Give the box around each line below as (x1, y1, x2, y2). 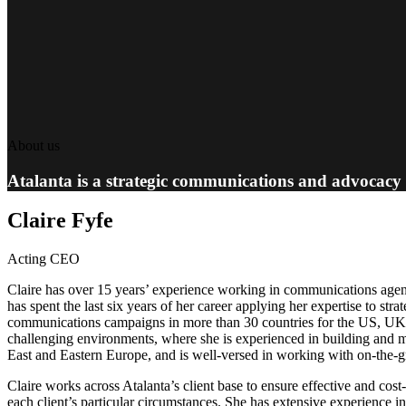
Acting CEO (7, 251, 80, 267)
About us (7, 137, 60, 153)
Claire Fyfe (7, 208, 113, 233)
